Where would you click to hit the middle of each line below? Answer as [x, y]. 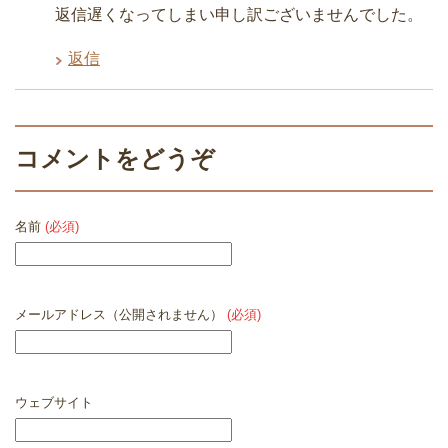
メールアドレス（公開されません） [121, 314]
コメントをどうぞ [115, 158]
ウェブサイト [54, 402]
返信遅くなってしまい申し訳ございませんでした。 [239, 14]
